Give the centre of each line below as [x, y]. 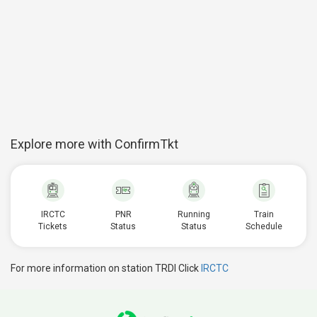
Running [194, 214]
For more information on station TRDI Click [106, 268]
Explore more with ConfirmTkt [94, 144]
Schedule [264, 226]
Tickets [53, 226]
